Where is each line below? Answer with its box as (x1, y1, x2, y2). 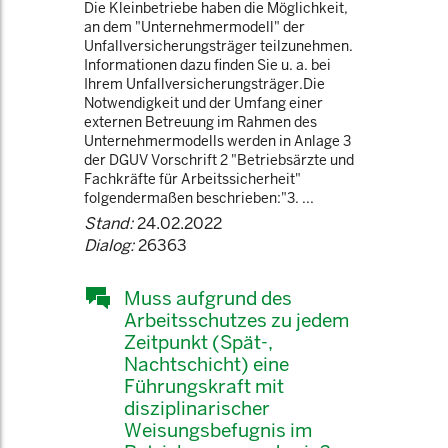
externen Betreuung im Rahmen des (84, 113, 317, 131)
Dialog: (84, 235, 134, 256)
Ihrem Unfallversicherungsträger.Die (84, 75, 325, 93)
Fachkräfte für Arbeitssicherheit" (84, 170, 301, 188)
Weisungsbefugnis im (124, 418, 312, 442)
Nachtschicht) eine (124, 352, 289, 376)
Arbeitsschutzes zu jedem (124, 308, 349, 332)
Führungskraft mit (124, 374, 284, 398)
